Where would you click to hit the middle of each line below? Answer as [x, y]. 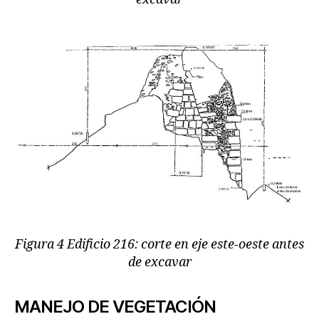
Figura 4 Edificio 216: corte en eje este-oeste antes [159, 244]
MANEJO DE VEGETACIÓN [115, 306]
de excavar [159, 262]
